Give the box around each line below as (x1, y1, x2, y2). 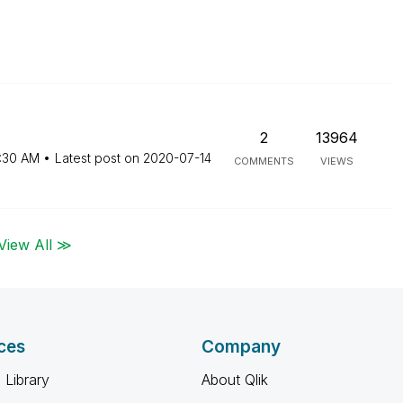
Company (201, 336, 281, 357)
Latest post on (54, 150, 143, 166)
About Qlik (201, 371, 268, 389)
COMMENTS (233, 155, 294, 167)
